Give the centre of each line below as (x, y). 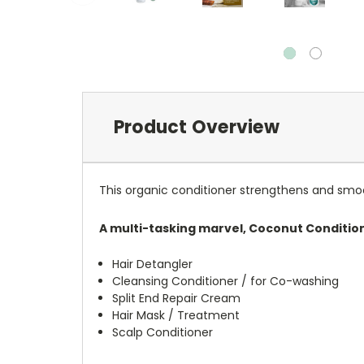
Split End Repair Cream (177, 298)
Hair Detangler (153, 264)
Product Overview (196, 127)
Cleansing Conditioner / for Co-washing (226, 281)
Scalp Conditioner (163, 332)
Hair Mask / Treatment (176, 315)
